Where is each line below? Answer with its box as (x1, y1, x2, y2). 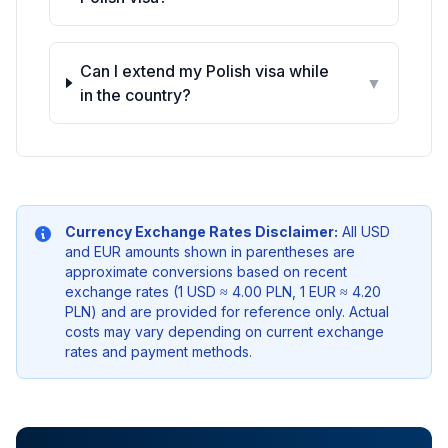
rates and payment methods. (65, 343, 252, 360)
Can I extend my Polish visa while (79, 61, 329, 81)
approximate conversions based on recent (65, 263, 347, 280)
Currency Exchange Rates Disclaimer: (65, 223, 338, 240)
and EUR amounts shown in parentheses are (65, 243, 355, 260)
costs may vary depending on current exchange (65, 323, 384, 340)
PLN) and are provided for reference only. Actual (65, 303, 389, 320)
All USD (338, 223, 390, 240)
